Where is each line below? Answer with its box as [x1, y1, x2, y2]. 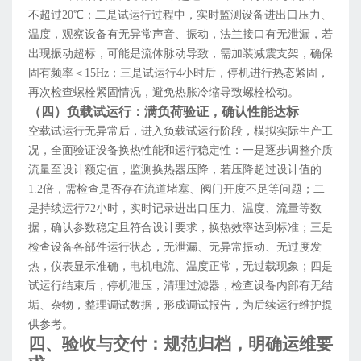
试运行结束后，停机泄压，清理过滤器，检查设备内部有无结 [28, 280, 333, 293]
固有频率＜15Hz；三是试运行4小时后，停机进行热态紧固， [28, 67, 329, 80]
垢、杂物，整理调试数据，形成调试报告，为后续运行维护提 [28, 299, 333, 312]
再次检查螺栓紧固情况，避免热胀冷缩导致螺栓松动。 [28, 86, 299, 99]
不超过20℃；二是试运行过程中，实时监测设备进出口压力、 [28, 9, 332, 22]
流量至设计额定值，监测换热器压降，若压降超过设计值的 [28, 164, 322, 176]
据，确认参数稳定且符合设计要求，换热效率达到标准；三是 [28, 222, 333, 234]
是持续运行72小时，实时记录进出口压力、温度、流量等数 [28, 202, 322, 215]
